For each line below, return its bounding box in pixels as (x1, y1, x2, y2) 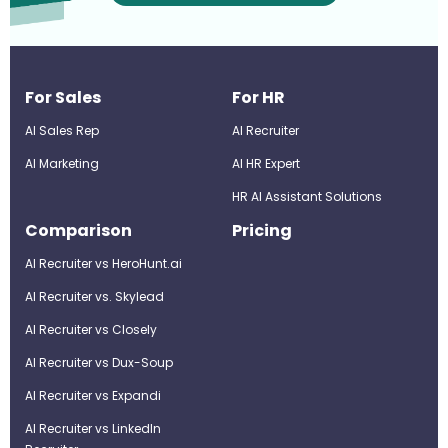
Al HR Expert (231, 155, 300, 172)
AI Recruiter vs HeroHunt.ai (25, 255, 182, 272)
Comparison (25, 219, 132, 242)
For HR (231, 86, 285, 109)
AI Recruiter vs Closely (25, 321, 157, 338)
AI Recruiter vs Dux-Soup (25, 354, 173, 371)
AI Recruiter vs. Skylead (25, 288, 164, 305)
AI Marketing (25, 155, 99, 172)
